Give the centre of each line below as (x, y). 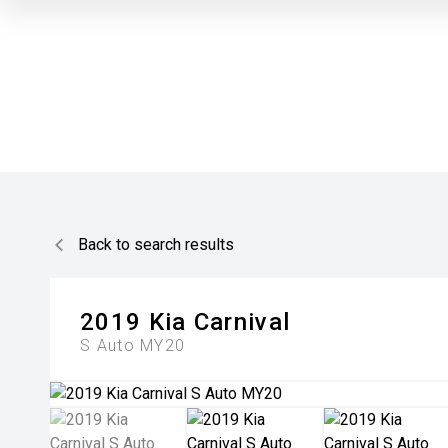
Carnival (242, 322)
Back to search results (156, 244)
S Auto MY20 (133, 345)
